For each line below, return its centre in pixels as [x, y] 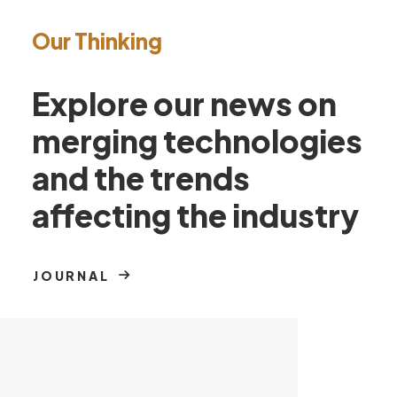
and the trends [141, 178]
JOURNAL [71, 276]
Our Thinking [97, 41]
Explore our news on [184, 104]
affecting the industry [195, 215]
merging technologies [197, 141]
